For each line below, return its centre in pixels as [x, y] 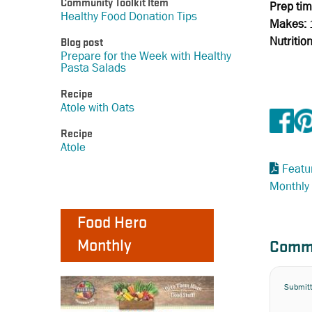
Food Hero [112, 224]
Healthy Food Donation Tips [129, 17]
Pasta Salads [93, 68]
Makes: [288, 24]
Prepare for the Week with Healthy [146, 56]
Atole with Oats [97, 108]
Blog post [82, 44]
